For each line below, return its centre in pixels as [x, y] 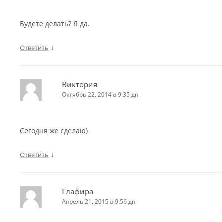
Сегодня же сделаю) [54, 131]
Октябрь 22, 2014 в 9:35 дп [100, 94]
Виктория [80, 84]
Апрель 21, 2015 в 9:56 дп [99, 201]
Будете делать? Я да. [55, 24]
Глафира [78, 191]
